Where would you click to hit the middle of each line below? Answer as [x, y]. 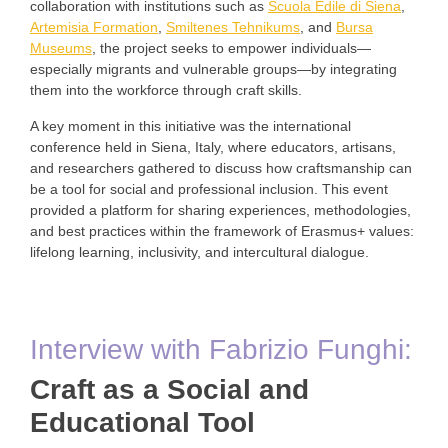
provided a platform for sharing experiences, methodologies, [220, 209]
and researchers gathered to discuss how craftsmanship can [221, 167]
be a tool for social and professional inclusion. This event [209, 188]
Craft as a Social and [169, 390]
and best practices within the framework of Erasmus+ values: [222, 230]
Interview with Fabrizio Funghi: [221, 350]
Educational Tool [142, 423]
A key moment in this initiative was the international [190, 125]
